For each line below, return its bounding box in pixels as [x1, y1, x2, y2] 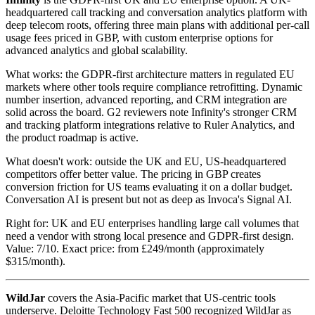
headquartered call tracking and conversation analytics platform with [6, 6, 307, 18]
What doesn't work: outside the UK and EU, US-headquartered [6, 155, 286, 167]
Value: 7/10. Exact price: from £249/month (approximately [6, 242, 264, 255]
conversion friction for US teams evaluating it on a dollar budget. [6, 180, 292, 193]
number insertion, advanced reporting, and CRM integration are [6, 93, 287, 105]
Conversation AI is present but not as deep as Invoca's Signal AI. [6, 193, 292, 205]
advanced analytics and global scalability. [6, 44, 188, 56]
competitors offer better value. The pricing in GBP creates [6, 167, 261, 180]
